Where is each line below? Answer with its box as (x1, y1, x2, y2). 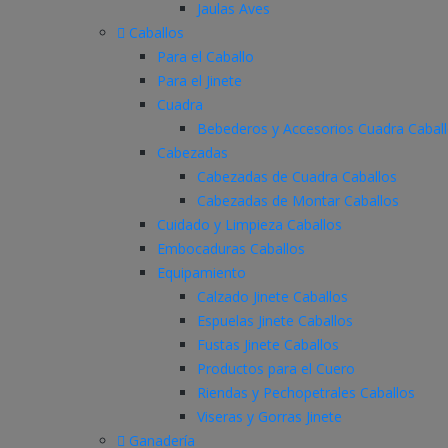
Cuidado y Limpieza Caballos (157, 214, 342, 234)
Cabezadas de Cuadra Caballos (197, 166, 397, 186)
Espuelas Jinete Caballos (197, 310, 353, 330)
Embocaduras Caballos (157, 238, 305, 258)
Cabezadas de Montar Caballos (197, 190, 399, 210)
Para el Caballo (157, 46, 254, 66)
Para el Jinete (157, 70, 242, 90)
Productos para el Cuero (197, 358, 355, 378)
